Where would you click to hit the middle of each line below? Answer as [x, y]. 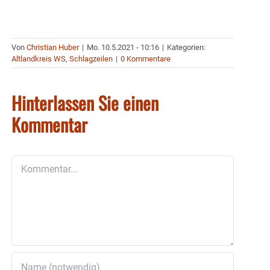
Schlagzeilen [91, 59]
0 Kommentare [146, 59]
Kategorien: [186, 48]
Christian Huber [53, 48]
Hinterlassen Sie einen [85, 103]
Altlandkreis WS [39, 59]
